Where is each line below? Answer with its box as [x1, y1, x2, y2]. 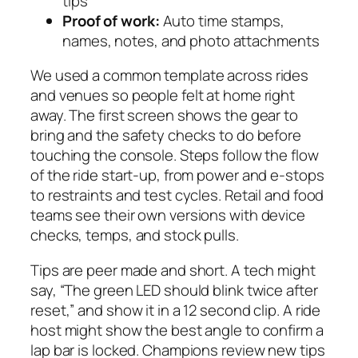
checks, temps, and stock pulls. [30, 225, 239, 246]
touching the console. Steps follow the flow [30, 145, 319, 166]
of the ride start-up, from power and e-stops [30, 165, 324, 186]
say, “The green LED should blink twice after [30, 279, 318, 300]
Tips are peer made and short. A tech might [30, 259, 316, 280]
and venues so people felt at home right [30, 85, 296, 106]
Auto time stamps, [159, 10, 284, 31]
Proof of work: [62, 10, 160, 31]
